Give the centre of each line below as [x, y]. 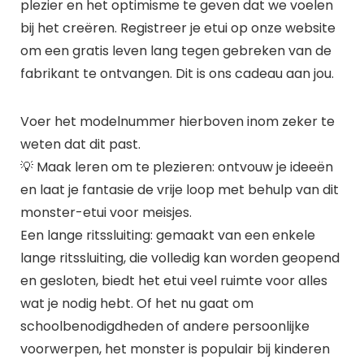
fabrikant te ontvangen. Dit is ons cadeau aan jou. [177, 73]
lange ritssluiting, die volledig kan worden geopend [180, 258]
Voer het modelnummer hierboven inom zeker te [177, 121]
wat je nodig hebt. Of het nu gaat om [136, 303]
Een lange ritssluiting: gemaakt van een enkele [167, 235]
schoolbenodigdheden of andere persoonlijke [165, 326]
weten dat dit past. [80, 144]
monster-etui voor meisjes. [106, 212]
